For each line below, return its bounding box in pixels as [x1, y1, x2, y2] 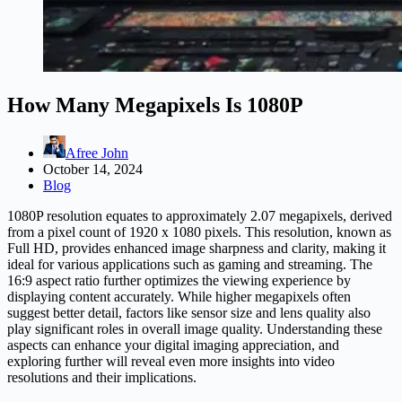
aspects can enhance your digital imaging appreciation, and [7, 336, 339, 353]
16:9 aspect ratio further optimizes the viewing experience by [7, 272, 351, 288]
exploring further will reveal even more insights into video [7, 353, 335, 369]
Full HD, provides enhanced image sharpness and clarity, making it [7, 240, 386, 256]
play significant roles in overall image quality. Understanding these [7, 320, 382, 336]
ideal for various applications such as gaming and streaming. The [7, 256, 372, 272]
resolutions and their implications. [7, 369, 197, 385]
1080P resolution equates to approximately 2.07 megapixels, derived [7, 207, 392, 223]
